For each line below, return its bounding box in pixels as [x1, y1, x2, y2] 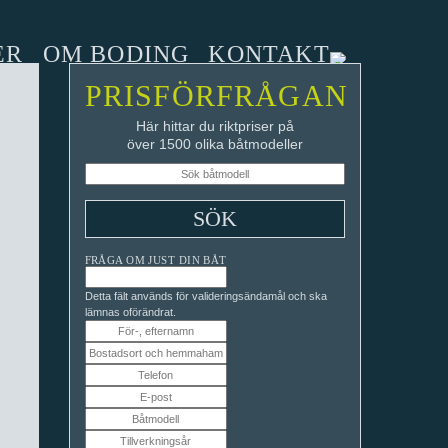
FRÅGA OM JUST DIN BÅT [84, 254, 227, 266]
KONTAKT [208, 41, 330, 67]
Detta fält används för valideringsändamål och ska [84, 290, 327, 302]
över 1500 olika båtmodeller [126, 136, 303, 152]
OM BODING [42, 41, 190, 67]
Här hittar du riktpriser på [135, 118, 294, 134]
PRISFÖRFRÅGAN [84, 79, 349, 112]
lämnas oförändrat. [84, 306, 176, 318]
